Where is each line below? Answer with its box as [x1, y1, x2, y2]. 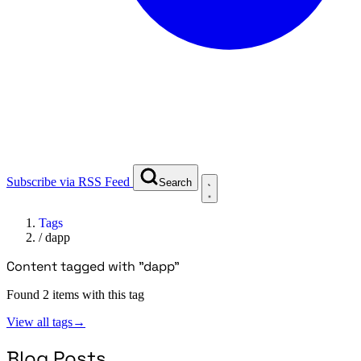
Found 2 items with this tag [6, 287, 144, 301]
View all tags [6, 314, 73, 329]
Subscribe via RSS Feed [6, 174, 130, 189]
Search [159, 176, 192, 189]
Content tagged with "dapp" [6, 257, 180, 275]
